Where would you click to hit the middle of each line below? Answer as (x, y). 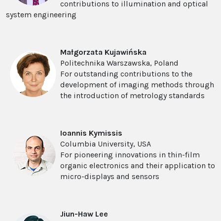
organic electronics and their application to (138, 166)
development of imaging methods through (137, 85)
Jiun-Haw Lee (84, 214)
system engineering (41, 15)
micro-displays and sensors (110, 177)
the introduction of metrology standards (132, 96)
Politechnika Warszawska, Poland (119, 63)
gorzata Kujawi (101, 52)
